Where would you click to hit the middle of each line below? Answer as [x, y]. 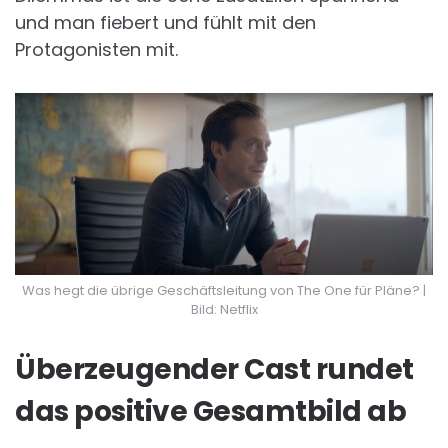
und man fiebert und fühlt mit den [165, 23]
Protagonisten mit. [96, 50]
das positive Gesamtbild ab [210, 412]
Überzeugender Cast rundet [214, 370]
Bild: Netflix [224, 310]
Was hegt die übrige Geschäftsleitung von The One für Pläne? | [224, 291]
